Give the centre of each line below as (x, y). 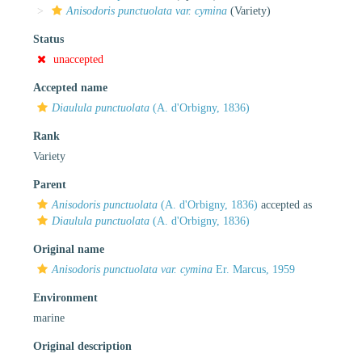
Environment (65, 297)
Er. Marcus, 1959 (254, 269)
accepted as (285, 204)
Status (48, 39)
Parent (50, 184)
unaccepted (78, 59)
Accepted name (70, 87)
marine (49, 318)
